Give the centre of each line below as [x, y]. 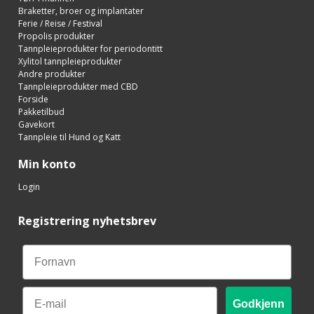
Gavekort [36, 124]
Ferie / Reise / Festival [60, 23]
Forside [33, 99]
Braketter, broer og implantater [81, 11]
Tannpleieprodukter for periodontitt [90, 48]
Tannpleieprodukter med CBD [78, 86]
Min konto [47, 164]
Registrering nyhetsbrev [87, 220]
